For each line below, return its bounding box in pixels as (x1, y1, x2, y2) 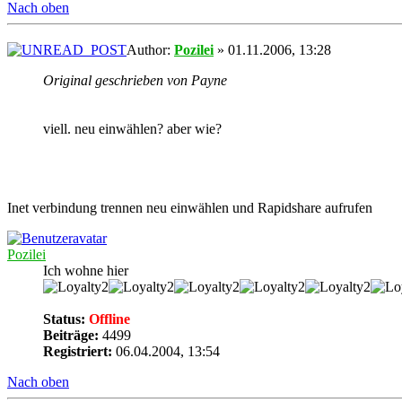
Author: (127, 41, 174, 57)
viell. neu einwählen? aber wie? (43, 120, 222, 136)
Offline (85, 310, 130, 327)
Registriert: (43, 343, 112, 359)
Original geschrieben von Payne (43, 72, 227, 88)
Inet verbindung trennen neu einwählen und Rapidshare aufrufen (7, 199, 372, 215)
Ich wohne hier (43, 262, 128, 278)
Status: (43, 310, 85, 327)
